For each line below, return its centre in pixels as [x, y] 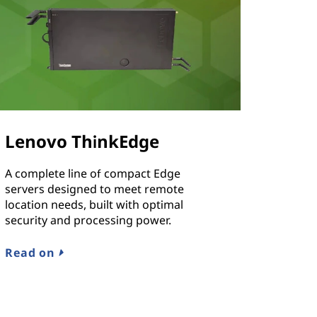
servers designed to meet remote [95, 189]
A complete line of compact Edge [93, 174]
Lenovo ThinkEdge [82, 142]
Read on [32, 253]
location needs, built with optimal [94, 205]
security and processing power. [88, 220]
